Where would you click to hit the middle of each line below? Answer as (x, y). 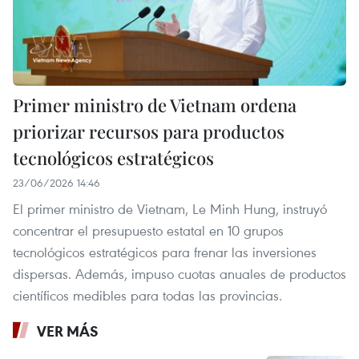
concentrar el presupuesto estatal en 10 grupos (148, 231)
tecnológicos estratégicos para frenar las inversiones (165, 252)
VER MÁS (68, 331)
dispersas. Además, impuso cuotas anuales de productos (179, 274)
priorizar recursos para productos (149, 132)
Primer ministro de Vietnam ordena (155, 105)
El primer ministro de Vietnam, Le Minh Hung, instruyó (170, 209)
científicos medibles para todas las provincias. (147, 296)
